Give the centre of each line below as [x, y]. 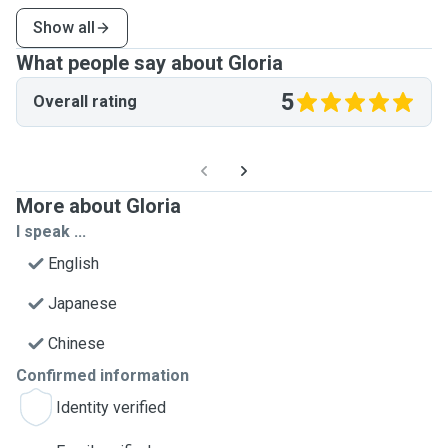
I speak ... [51, 231]
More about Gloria [98, 206]
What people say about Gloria [149, 63]
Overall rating [85, 101]
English [73, 263]
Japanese [82, 303]
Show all [64, 27]
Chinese [76, 343]
